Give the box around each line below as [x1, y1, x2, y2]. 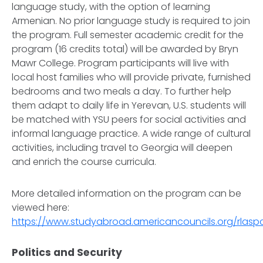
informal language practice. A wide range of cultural [12, 127, 251, 140]
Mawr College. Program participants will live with [12, 56, 229, 70]
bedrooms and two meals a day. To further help [12, 85, 231, 98]
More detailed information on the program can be [12, 187, 241, 200]
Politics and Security [12, 245, 122, 259]
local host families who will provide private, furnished [12, 70, 251, 84]
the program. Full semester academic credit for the [12, 28, 244, 42]
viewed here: [12, 201, 69, 214]
